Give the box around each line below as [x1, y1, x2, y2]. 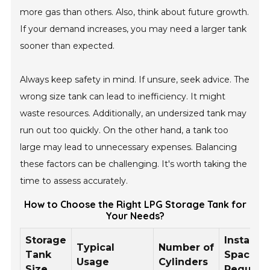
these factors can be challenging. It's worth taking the [20, 159, 248, 170]
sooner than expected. [20, 40, 115, 52]
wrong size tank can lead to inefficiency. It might [20, 91, 226, 102]
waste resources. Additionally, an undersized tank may [20, 108, 247, 119]
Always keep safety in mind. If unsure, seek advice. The [20, 74, 250, 86]
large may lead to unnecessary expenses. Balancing [20, 142, 237, 153]
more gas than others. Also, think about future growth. [20, 7, 250, 18]
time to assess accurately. [20, 175, 128, 187]
